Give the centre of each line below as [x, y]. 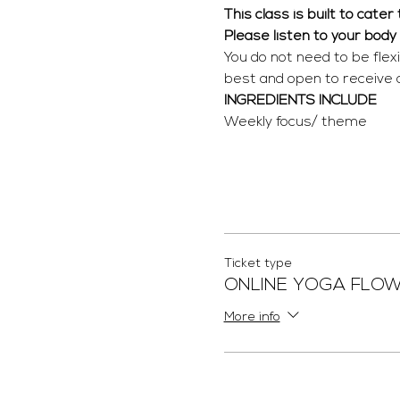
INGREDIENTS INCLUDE [300, 100]
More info [252, 318]
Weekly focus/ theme [295, 122]
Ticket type [258, 263]
